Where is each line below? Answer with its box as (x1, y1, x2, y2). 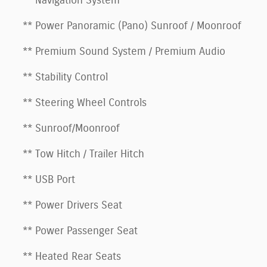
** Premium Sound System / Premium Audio (23, 46, 225, 57)
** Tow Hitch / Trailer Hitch (23, 148, 144, 160)
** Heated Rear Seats (23, 251, 121, 262)
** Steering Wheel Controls (23, 97, 147, 108)
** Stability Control (23, 72, 108, 83)
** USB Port (23, 174, 75, 185)
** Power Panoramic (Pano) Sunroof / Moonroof (23, 20, 241, 32)
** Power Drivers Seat (23, 200, 122, 211)
